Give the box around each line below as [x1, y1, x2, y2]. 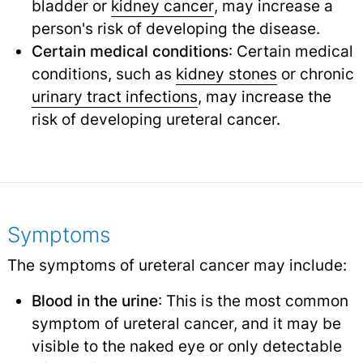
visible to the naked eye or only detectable [31, 336, 342, 357]
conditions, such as [31, 64, 176, 84]
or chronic [276, 64, 354, 84]
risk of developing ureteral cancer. [31, 109, 280, 130]
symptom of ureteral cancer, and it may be [31, 314, 341, 334]
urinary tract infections [31, 87, 198, 107]
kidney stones [175, 64, 277, 84]
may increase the [201, 87, 331, 107]
